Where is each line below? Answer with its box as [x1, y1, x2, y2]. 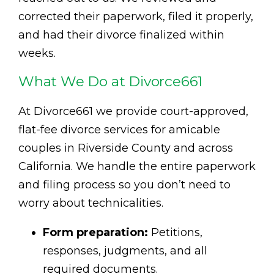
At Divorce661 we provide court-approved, [18, 104, 248, 118]
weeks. [18, 46, 56, 60]
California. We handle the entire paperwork [18, 159, 256, 173]
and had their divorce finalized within [18, 28, 224, 42]
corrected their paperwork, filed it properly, [18, 9, 253, 23]
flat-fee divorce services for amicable [18, 122, 220, 136]
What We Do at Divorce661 [18, 72, 203, 90]
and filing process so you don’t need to [18, 177, 231, 191]
